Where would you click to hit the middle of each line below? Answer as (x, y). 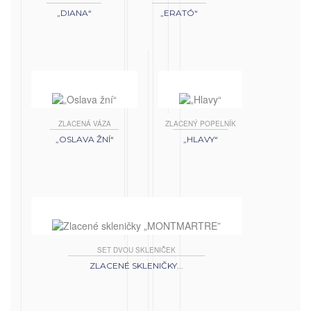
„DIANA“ (74, 13)
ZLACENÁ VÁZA (84, 124)
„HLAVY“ (200, 140)
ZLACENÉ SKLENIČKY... (136, 266)
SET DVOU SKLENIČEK (136, 250)
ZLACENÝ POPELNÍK (200, 124)
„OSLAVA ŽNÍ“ (84, 140)
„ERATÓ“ (179, 13)
